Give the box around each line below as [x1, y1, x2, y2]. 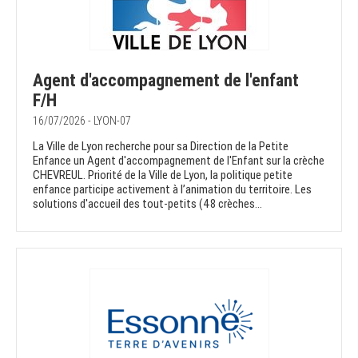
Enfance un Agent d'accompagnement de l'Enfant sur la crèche [33, 153, 324, 169]
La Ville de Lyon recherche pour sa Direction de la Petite [33, 139, 288, 154]
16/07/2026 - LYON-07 [33, 114, 131, 128]
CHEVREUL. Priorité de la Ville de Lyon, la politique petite [33, 168, 292, 183]
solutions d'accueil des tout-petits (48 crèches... [33, 197, 262, 212]
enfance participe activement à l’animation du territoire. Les [33, 182, 312, 197]
